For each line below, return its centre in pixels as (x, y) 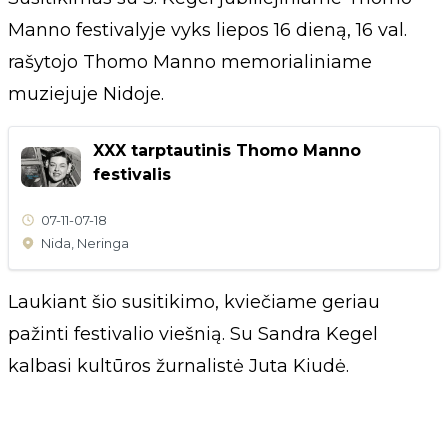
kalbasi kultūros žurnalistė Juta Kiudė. (178, 365)
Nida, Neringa (85, 242)
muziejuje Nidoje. (86, 93)
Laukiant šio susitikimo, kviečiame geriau (194, 301)
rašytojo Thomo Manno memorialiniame (190, 61)
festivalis (132, 174)
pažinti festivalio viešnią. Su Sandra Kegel (193, 333)
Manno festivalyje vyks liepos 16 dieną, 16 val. (207, 29)
